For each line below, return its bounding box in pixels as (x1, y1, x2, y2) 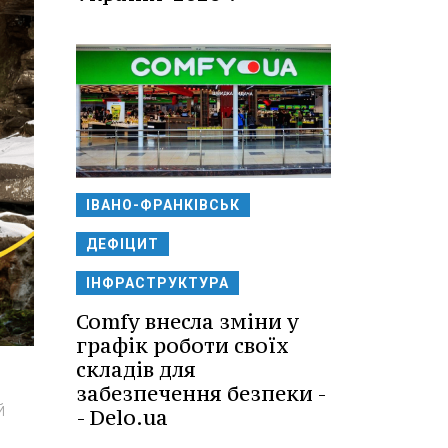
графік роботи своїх (76, 331, 289, 359)
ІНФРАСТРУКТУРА (86, 274, 229, 291)
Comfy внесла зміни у (76, 307, 299, 335)
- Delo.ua (76, 403, 168, 431)
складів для (76, 355, 196, 383)
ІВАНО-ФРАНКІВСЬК (86, 196, 240, 213)
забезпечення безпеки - (76, 379, 327, 407)
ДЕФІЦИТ (86, 235, 159, 252)
